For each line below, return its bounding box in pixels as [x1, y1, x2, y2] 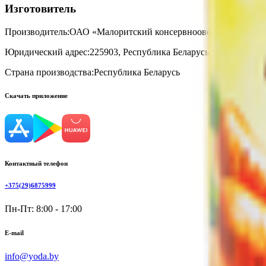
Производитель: [5, 26, 69, 37]
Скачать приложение [5, 92, 68, 100]
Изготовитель [5, 2, 76, 15]
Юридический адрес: [5, 46, 90, 57]
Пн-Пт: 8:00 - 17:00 [5, 204, 82, 214]
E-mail [5, 229, 24, 237]
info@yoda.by [5, 251, 59, 262]
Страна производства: [5, 66, 94, 77]
